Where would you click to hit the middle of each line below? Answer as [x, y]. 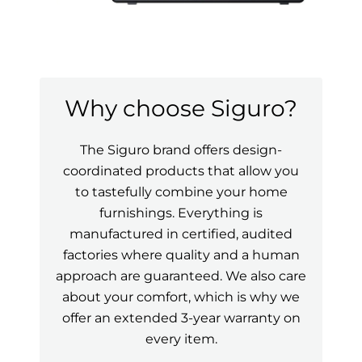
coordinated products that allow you [181, 170]
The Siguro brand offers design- [181, 149]
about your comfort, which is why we [181, 296]
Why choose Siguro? [181, 108]
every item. [181, 338]
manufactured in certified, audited [181, 233]
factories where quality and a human [181, 254]
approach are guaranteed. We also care [181, 275]
